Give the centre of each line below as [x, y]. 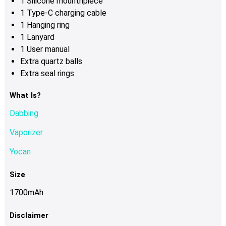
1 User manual [45, 49]
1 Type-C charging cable [63, 13]
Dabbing [24, 114]
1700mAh [26, 193]
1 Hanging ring [45, 25]
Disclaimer [29, 216]
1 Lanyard [37, 37]
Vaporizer [26, 133]
